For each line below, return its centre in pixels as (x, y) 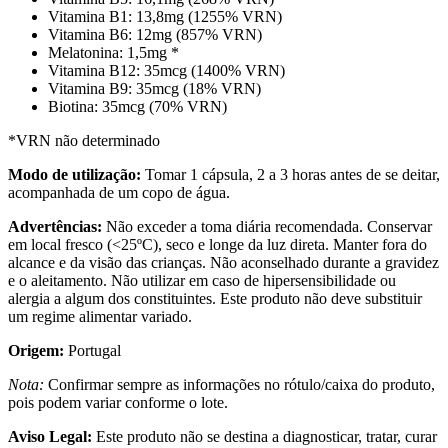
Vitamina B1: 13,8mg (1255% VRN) (165, 16)
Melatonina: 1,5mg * (113, 52)
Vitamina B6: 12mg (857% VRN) (155, 34)
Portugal (92, 350)
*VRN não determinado (84, 140)
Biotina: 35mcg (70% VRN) (137, 106)
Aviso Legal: (50, 436)
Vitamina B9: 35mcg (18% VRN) (154, 88)
